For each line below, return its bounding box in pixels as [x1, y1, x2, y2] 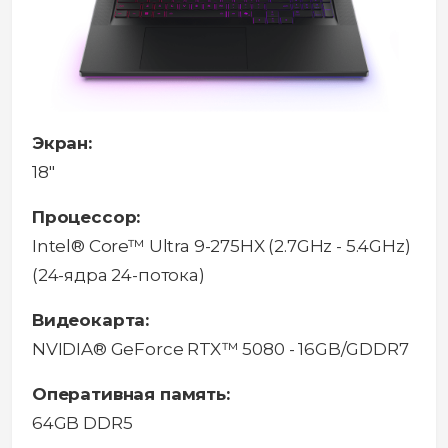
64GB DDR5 [32, 413, 133, 434]
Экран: [32, 133, 92, 154]
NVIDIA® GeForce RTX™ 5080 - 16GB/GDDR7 [32, 339, 409, 360]
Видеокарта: [32, 310, 150, 331]
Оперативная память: [32, 384, 230, 405]
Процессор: [32, 207, 141, 228]
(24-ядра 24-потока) [32, 265, 205, 286]
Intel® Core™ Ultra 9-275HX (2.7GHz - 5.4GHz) [32, 236, 411, 257]
